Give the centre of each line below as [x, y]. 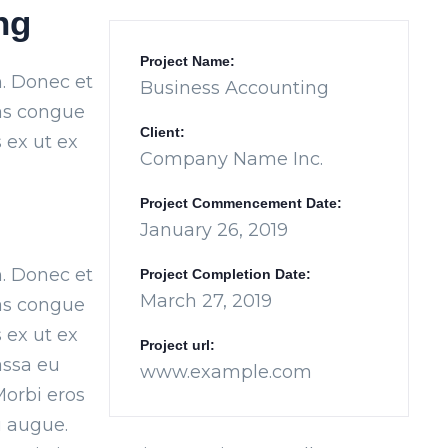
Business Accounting [234, 88]
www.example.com [226, 372]
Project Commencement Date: [241, 203]
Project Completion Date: [225, 274]
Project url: [177, 345]
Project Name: [187, 61]
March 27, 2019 [206, 301]
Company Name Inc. [231, 159]
